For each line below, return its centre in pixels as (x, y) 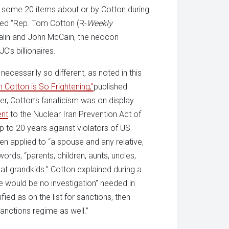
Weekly (100, 23)
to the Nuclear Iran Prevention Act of (75, 114)
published (110, 86)
